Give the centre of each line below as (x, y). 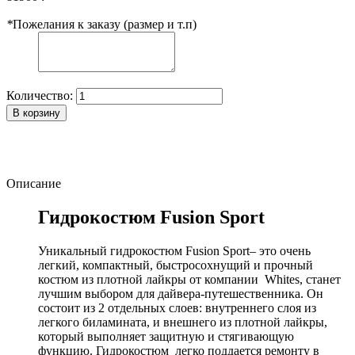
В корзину (36, 113)
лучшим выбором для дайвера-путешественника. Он (181, 293)
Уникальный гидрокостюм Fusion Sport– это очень (174, 250)
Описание (34, 183)
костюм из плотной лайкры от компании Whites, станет (189, 279)
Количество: (40, 95)
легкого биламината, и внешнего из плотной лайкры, (183, 322)
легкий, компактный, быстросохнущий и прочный (176, 265)
